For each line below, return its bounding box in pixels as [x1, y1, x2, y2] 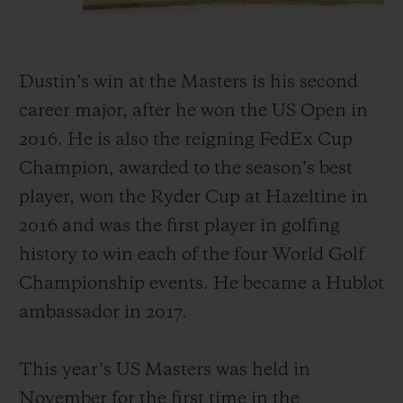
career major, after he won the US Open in [19, 102, 368, 121]
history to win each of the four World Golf [19, 246, 364, 264]
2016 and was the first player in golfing [19, 217, 340, 236]
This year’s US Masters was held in [19, 361, 310, 380]
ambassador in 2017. [19, 303, 187, 322]
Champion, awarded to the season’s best [19, 159, 353, 178]
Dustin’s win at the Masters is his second [19, 73, 358, 92]
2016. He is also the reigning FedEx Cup [19, 130, 353, 149]
